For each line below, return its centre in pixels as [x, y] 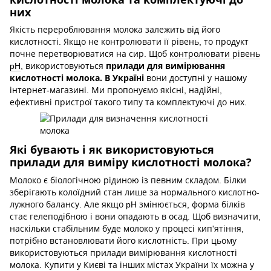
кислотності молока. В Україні [77, 78]
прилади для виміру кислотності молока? [131, 162]
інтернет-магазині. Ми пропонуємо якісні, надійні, [116, 90]
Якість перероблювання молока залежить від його [115, 30]
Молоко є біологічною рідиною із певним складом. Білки [128, 180]
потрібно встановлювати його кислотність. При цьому [123, 240]
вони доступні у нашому [195, 78]
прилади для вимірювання [165, 66]
